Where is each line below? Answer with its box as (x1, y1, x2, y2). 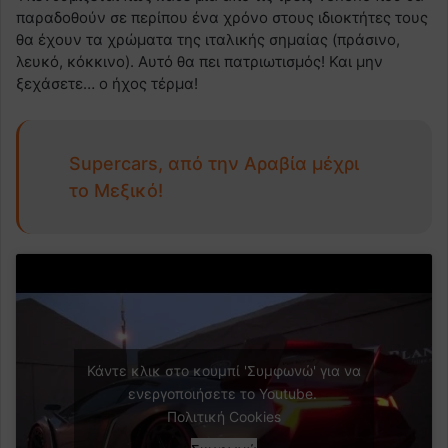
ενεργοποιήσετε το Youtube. (127, 385, 321, 403)
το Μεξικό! (69, 180, 163, 202)
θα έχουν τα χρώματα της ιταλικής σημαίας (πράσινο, (16, 30, 400, 50)
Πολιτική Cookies (167, 408, 281, 426)
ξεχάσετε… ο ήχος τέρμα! (16, 74, 198, 94)
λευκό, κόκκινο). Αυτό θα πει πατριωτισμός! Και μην (16, 52, 383, 72)
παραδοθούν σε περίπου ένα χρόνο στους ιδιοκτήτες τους (16, 8, 428, 28)
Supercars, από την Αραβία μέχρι (69, 153, 359, 175)
